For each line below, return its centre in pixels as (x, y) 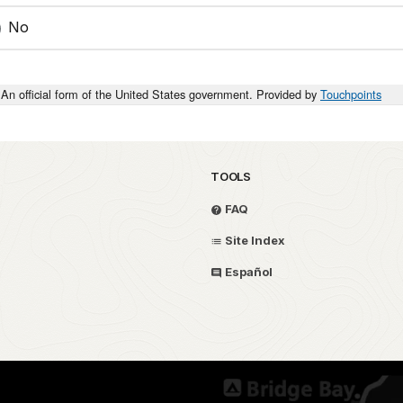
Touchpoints (351, 94)
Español (247, 272)
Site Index (254, 241)
